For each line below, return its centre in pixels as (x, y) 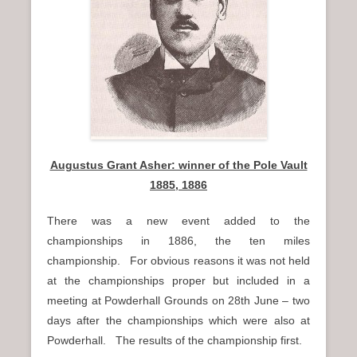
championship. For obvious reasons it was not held (178, 261)
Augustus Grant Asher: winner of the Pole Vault (178, 165)
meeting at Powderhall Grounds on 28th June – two (178, 301)
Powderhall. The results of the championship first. (175, 341)
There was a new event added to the (178, 221)
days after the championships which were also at (178, 321)
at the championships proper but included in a (178, 281)
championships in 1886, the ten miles (178, 241)
